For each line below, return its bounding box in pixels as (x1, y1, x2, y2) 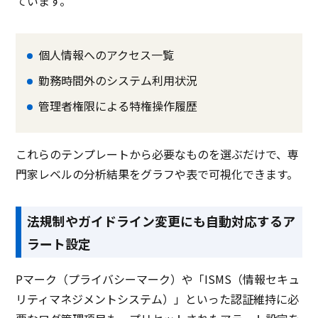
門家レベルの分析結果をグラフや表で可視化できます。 (16, 165, 299, 183)
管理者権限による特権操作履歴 (38, 97, 198, 115)
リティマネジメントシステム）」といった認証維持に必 (16, 290, 300, 308)
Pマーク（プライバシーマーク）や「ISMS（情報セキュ (16, 270, 300, 288)
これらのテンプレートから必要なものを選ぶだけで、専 (16, 146, 300, 163)
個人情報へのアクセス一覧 (38, 46, 175, 64)
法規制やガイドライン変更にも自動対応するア (27, 212, 296, 231)
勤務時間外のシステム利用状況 (38, 72, 198, 89)
